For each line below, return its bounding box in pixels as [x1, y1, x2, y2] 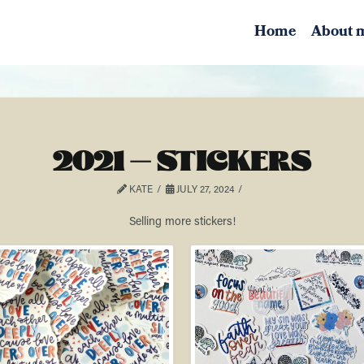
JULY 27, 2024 [174, 183, 234, 195]
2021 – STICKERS [53, 143, 311, 179]
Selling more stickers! [128, 212, 236, 228]
